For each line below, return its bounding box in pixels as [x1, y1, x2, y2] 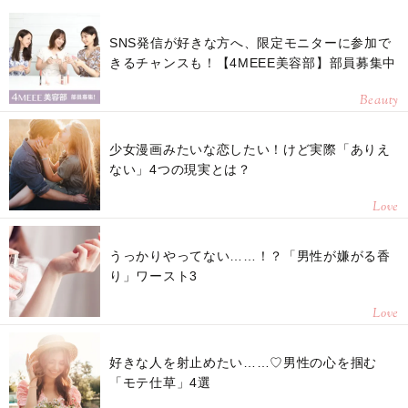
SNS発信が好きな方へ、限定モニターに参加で [109, 35, 392, 50]
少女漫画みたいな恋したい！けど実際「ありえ [109, 141, 391, 157]
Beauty [359, 91, 399, 110]
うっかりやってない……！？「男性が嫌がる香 [109, 248, 391, 263]
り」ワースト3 [109, 268, 198, 283]
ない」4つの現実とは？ [109, 161, 251, 177]
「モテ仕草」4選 [109, 374, 211, 390]
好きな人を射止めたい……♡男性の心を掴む [109, 354, 377, 370]
